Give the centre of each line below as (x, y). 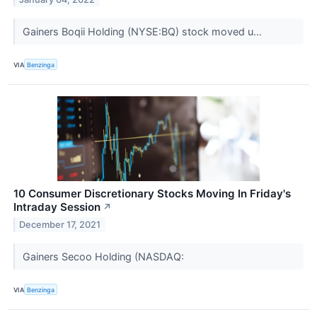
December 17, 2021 (60, 224)
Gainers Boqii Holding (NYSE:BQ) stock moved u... (143, 31)
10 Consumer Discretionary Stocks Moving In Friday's (152, 194)
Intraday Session (57, 207)
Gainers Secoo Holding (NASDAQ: (104, 257)
